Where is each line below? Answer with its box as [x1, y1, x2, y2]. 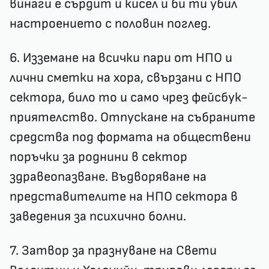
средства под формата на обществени [10, 129, 251, 145]
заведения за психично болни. [10, 208, 186, 225]
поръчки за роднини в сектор [10, 149, 187, 165]
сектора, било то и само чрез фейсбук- [10, 89, 248, 106]
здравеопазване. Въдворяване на [10, 169, 207, 185]
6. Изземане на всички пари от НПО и [10, 50, 232, 66]
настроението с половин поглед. [10, 16, 211, 32]
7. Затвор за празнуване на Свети [10, 243, 217, 259]
